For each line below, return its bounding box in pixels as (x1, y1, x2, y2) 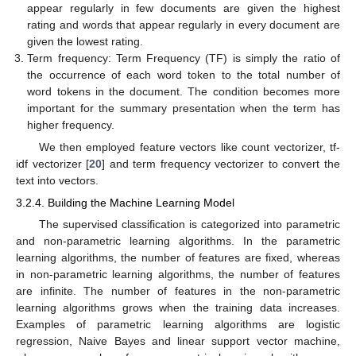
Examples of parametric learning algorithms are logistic (16, 317, 340, 331)
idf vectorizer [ (16, 157, 90, 170)
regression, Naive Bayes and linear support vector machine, (16, 334, 340, 347)
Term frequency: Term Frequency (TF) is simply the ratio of (27, 51, 340, 64)
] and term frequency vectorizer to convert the (102, 157, 341, 170)
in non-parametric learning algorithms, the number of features (16, 267, 340, 281)
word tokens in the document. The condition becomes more (27, 84, 340, 98)
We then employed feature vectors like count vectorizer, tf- (38, 140, 340, 153)
